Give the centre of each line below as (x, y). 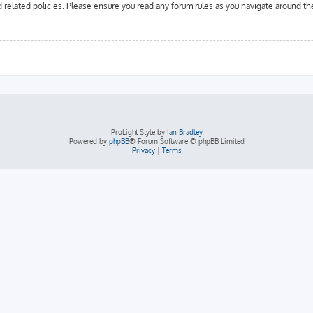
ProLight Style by (139, 132)
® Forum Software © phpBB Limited (187, 141)
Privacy (143, 150)
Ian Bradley (184, 132)
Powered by (89, 141)
